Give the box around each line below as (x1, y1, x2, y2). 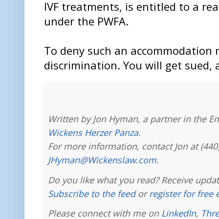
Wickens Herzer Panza (48, 126, 138, 138)
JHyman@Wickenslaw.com (48, 153, 156, 166)
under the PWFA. (44, 13, 129, 28)
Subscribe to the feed (48, 187, 135, 199)
